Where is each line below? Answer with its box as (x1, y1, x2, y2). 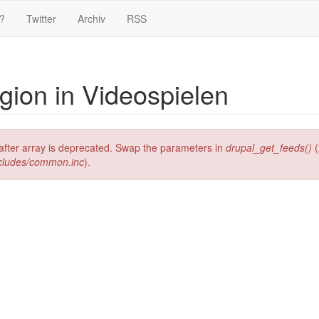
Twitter (26, 11, 56, 26)
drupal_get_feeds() (226, 140, 312, 155)
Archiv (78, 11, 105, 26)
